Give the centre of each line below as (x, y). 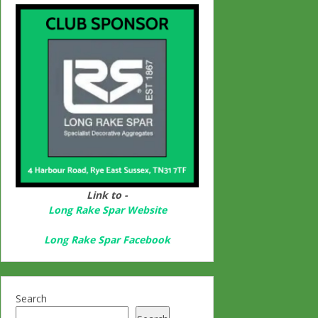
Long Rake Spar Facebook (107, 240)
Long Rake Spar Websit (104, 210)
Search (31, 298)
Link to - (107, 195)
